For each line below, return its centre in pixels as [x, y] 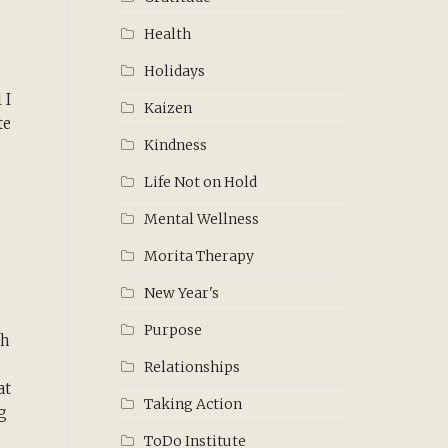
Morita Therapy [198, 256]
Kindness [175, 145]
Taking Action [192, 404]
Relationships [191, 367]
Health [167, 34]
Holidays [174, 71]
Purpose [172, 330]
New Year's [181, 293]
